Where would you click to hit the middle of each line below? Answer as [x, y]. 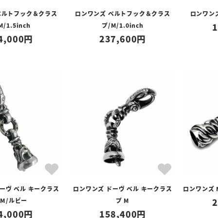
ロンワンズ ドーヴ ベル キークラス [123, 189]
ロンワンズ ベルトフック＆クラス [123, 13]
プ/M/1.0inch [123, 25]
